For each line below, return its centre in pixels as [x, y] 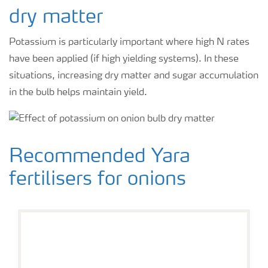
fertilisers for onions [98, 180]
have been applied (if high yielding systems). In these [124, 60]
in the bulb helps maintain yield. [78, 93]
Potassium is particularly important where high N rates [129, 43]
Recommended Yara [100, 157]
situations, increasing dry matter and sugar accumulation [134, 76]
